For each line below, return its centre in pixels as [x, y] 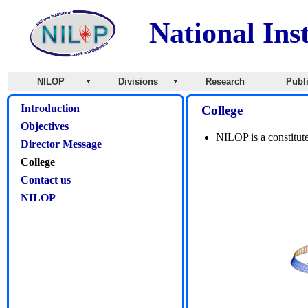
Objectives [45, 126]
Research [225, 81]
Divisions [139, 81]
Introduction [50, 108]
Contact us [46, 180]
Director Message [61, 144]
